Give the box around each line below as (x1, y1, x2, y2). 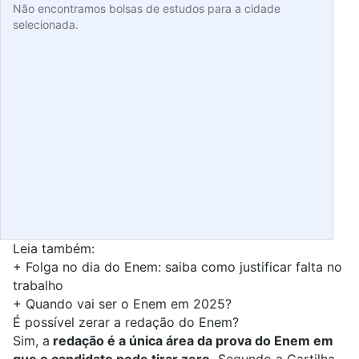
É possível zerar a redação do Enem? (13, 314, 239, 331)
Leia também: (13, 240, 99, 257)
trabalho (13, 277, 63, 294)
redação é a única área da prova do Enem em (50, 333, 333, 349)
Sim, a (13, 333, 50, 349)
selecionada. (13, 18, 79, 32)
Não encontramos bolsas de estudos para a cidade (13, 2, 280, 16)
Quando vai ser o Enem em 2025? (26, 296, 232, 313)
